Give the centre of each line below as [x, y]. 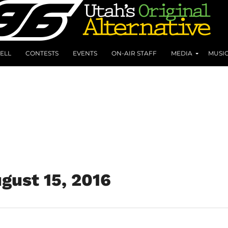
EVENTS [85, 53]
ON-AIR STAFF [134, 53]
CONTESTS [42, 53]
